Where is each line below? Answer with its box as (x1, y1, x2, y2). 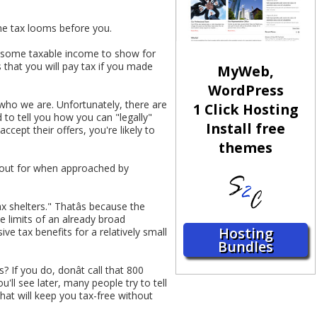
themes (219, 138, 273, 158)
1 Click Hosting (193, 100, 299, 120)
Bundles (218, 237, 274, 257)
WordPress (207, 81, 284, 100)
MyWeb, (217, 62, 275, 81)
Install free (206, 119, 286, 139)
